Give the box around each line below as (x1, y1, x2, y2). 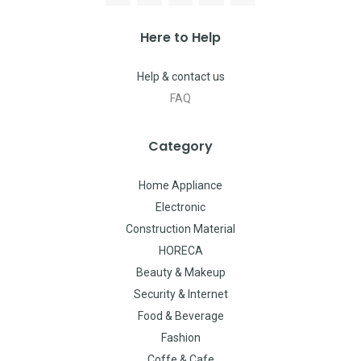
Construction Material (126, 222, 235, 235)
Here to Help (140, 27, 221, 47)
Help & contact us (136, 69, 225, 83)
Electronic (156, 200, 205, 214)
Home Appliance (139, 178, 222, 192)
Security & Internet (133, 287, 228, 301)
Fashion (160, 330, 201, 344)
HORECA (158, 243, 203, 257)
